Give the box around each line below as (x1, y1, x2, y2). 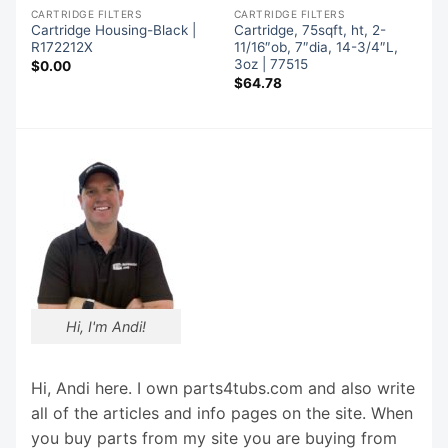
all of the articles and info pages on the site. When (31, 402, 413, 423)
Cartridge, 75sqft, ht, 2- (233, 22, 386, 39)
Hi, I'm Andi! (66, 318, 146, 336)
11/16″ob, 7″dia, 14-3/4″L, (233, 39, 398, 56)
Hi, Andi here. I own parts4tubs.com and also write (31, 377, 415, 398)
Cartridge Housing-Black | (30, 22, 196, 39)
